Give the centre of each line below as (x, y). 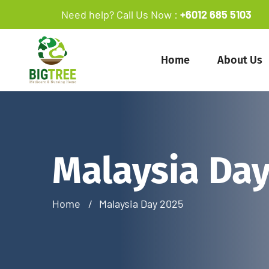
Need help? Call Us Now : (119, 14)
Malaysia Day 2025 (141, 203)
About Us (240, 60)
